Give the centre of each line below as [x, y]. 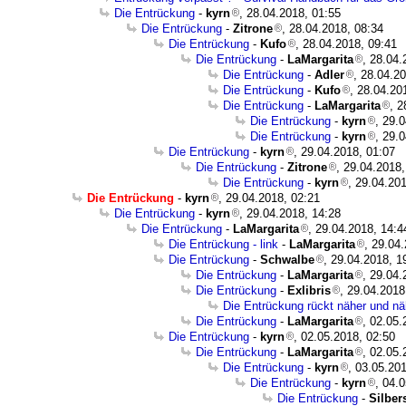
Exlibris [309, 290]
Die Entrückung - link [223, 244]
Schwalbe [287, 260]
